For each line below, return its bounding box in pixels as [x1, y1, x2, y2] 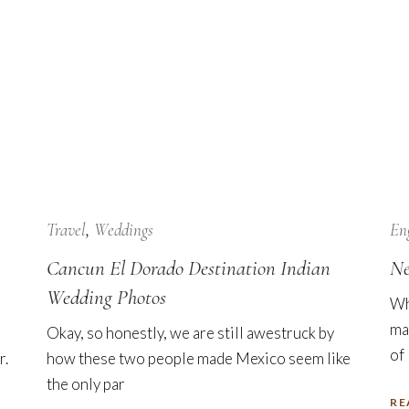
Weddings [93, 218, 153, 240]
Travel [46, 218, 86, 240]
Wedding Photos [46, 284, 166, 310]
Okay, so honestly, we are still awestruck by [46, 322, 334, 342]
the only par [46, 373, 125, 393]
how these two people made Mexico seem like [46, 348, 351, 368]
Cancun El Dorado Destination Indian [46, 255, 330, 281]
